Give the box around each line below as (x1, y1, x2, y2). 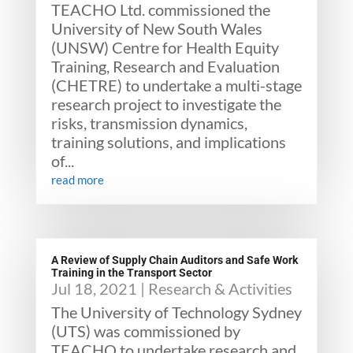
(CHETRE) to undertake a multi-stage (50, 76, 302, 95)
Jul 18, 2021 (50, 279, 137, 298)
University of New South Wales (50, 19, 262, 38)
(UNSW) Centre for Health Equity (50, 38, 279, 57)
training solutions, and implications (50, 132, 286, 151)
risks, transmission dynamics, (50, 113, 247, 132)
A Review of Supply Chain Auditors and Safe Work (50, 254, 298, 266)
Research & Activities (147, 279, 292, 298)
